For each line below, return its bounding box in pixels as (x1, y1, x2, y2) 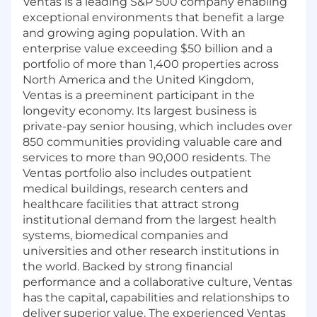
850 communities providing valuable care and (23, 135, 282, 149)
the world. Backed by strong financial (23, 260, 233, 274)
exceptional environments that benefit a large (23, 11, 284, 25)
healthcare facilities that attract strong (23, 197, 239, 212)
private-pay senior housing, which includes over (23, 120, 292, 134)
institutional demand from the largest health (23, 213, 277, 227)
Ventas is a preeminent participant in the (23, 88, 255, 103)
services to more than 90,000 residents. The (23, 151, 271, 165)
